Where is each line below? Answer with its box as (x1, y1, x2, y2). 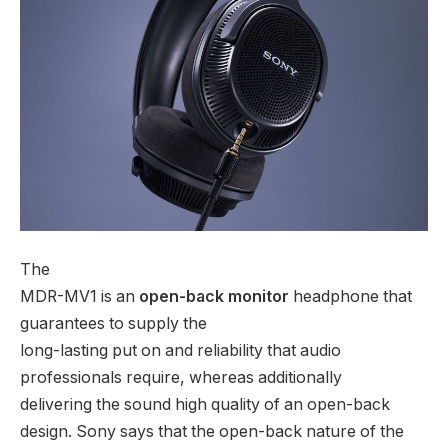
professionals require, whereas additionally (20, 367, 342, 387)
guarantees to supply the (20, 313, 207, 333)
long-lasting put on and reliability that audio (20, 340, 341, 360)
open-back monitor (139, 286, 289, 306)
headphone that (289, 286, 412, 306)
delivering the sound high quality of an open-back (20, 394, 390, 414)
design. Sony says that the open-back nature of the (20, 421, 404, 441)
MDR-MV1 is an (20, 286, 139, 306)
